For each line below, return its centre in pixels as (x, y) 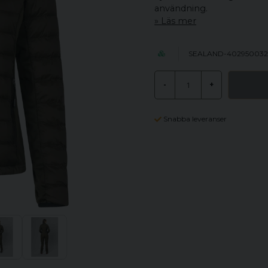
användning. (181, 8)
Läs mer (179, 21)
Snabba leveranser (195, 119)
